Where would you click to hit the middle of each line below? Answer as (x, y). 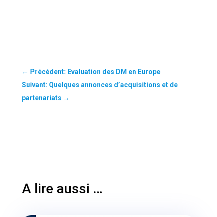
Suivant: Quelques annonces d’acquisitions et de (100, 85)
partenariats (41, 98)
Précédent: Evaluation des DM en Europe (95, 72)
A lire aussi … (62, 189)
